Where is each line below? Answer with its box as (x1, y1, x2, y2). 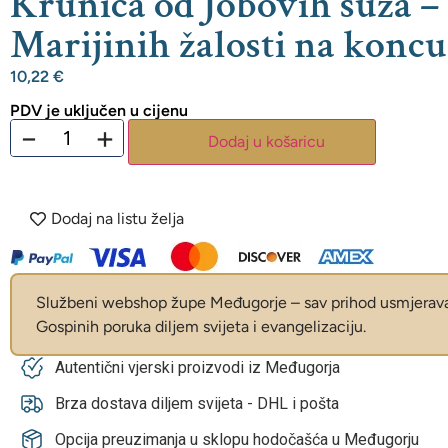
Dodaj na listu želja (51, 209, 184, 229)
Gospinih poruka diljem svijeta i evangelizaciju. (36, 317, 366, 337)
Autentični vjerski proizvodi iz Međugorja (55, 358, 340, 378)
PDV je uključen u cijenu (10, 101, 188, 121)
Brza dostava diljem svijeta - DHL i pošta (55, 394, 339, 414)
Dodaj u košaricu (207, 132, 325, 152)
